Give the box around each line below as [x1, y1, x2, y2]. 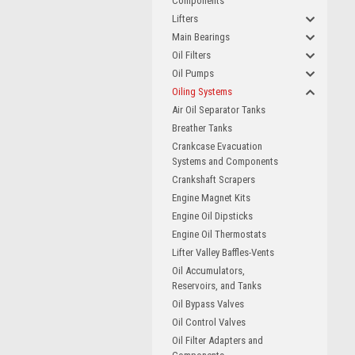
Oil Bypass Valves [172, 298, 244, 310]
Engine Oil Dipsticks [172, 210, 253, 222]
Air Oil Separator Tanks [172, 104, 265, 116]
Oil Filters [172, 49, 211, 61]
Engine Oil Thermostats [172, 228, 266, 240]
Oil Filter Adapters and [172, 334, 263, 346]
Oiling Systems [172, 86, 232, 97]
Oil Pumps [172, 67, 214, 79]
